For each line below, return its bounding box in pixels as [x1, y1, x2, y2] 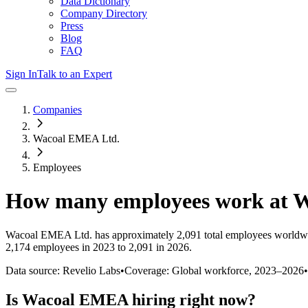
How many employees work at [5, 188, 293, 214]
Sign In [5, 68, 37, 80]
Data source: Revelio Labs [5, 264, 120, 276]
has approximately [92, 228, 174, 241]
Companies [33, 104, 82, 115]
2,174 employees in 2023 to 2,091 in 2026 [5, 241, 189, 253]
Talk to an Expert [37, 68, 112, 80]
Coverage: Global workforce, [124, 264, 254, 276]
